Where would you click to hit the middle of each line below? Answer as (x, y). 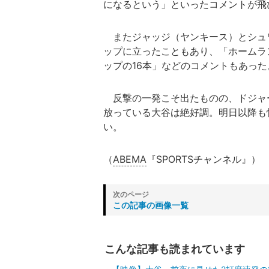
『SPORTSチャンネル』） (204, 159)
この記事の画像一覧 (151, 205)
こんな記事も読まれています (175, 249)
